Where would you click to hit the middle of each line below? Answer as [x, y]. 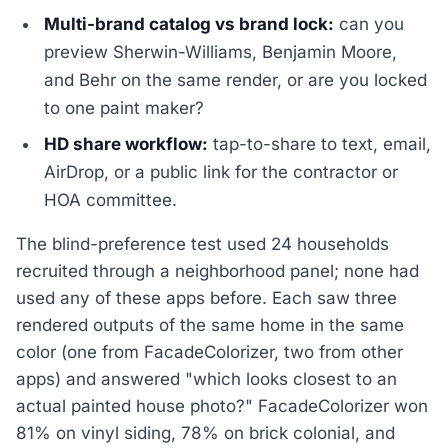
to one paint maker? [124, 107]
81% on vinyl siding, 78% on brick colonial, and [205, 432]
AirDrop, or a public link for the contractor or [221, 171]
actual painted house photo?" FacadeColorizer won [222, 405]
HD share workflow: [126, 143]
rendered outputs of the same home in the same [210, 324]
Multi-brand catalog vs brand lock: [189, 23]
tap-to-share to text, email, [320, 143]
